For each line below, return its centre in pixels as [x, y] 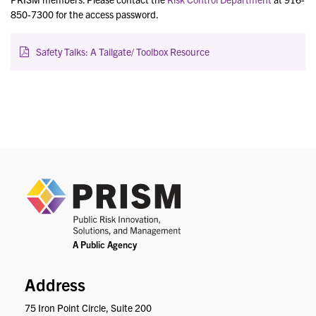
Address [55, 284]
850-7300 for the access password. [85, 14]
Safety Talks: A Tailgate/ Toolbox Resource [123, 51]
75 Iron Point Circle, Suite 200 [88, 308]
